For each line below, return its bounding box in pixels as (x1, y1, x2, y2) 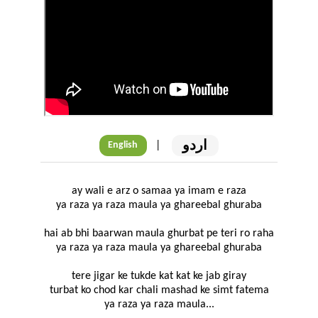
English (108, 140, 138, 151)
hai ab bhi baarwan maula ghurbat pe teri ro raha (44, 228, 274, 240)
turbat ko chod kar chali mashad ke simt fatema (49, 285, 269, 297)
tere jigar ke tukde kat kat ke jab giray (72, 270, 246, 283)
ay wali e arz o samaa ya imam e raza (72, 185, 246, 197)
